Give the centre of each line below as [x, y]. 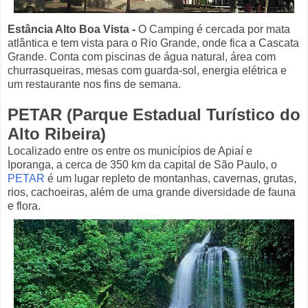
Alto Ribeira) [57, 133]
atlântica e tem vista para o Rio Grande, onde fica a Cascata [153, 43]
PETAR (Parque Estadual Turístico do [154, 114]
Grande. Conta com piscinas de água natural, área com [142, 56]
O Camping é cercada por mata [213, 29]
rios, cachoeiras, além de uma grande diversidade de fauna [152, 192]
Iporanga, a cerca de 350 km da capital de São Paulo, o [142, 164]
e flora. [24, 206]
